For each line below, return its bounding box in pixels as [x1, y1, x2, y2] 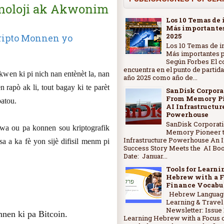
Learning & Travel [166, 197, 223, 207]
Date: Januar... [123, 151, 167, 160]
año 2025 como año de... [123, 72, 197, 82]
